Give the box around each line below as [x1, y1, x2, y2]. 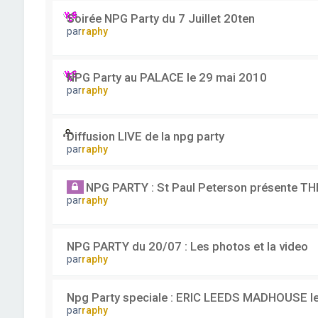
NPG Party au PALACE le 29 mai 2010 [66, 70, 267, 84]
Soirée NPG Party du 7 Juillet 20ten [66, 11, 255, 26]
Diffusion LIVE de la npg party [66, 129, 224, 143]
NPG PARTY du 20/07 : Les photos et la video [66, 239, 308, 253]
